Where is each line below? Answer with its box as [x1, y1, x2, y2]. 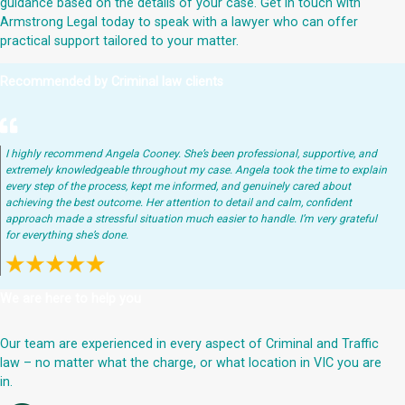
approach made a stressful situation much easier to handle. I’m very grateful [5, 212, 377, 226]
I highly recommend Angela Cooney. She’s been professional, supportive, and [5, 147, 377, 161]
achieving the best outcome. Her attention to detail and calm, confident [5, 196, 352, 210]
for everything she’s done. [5, 229, 128, 242]
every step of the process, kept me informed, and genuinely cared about [5, 180, 351, 193]
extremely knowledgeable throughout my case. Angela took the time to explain [5, 164, 387, 177]
